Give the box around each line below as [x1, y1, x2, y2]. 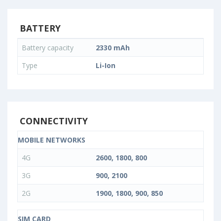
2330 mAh [96, 43, 130, 53]
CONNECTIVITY [17, 115, 88, 127]
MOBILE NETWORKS [18, 135, 85, 145]
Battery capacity [22, 43, 75, 53]
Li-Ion [96, 61, 115, 71]
